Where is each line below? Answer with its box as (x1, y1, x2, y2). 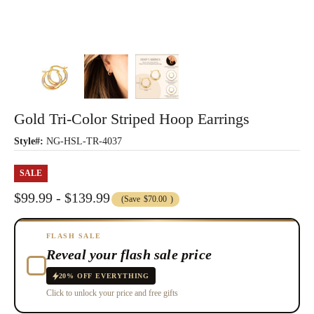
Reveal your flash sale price (46, 247, 212, 263)
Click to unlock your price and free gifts (46, 288, 178, 299)
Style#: (14, 135, 43, 146)
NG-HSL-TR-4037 (46, 135, 122, 146)
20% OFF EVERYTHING (58, 272, 149, 280)
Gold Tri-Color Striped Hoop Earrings (14, 109, 250, 128)
